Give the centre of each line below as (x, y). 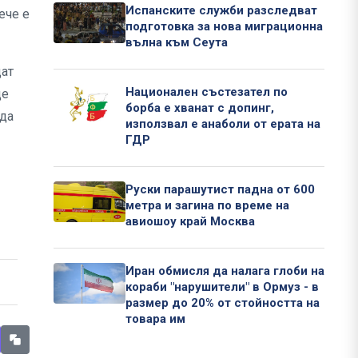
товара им (155, 319)
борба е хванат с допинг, (200, 108)
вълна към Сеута (177, 43)
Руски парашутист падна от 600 (220, 190)
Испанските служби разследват (221, 11)
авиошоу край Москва (190, 222)
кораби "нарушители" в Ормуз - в (222, 287)
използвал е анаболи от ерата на (223, 124)
